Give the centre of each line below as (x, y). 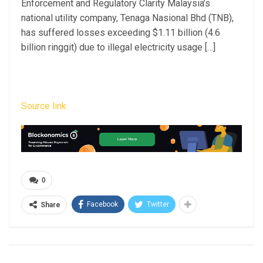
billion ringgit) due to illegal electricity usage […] (118, 47)
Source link (44, 106)
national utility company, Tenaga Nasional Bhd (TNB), (127, 18)
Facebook (102, 205)
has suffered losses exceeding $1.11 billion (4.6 (121, 32)
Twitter (158, 205)
